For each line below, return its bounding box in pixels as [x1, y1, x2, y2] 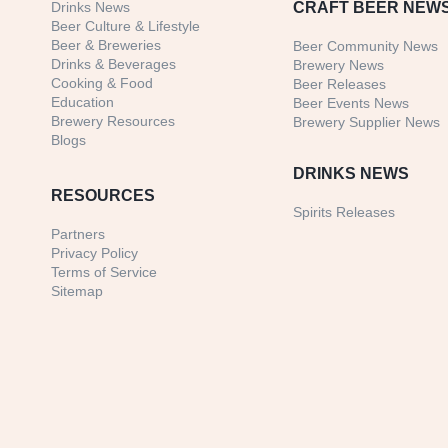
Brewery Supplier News [293, 114, 441, 131]
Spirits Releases [293, 204, 396, 221]
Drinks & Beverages [51, 56, 176, 73]
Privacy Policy [51, 245, 138, 262]
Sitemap [51, 283, 103, 300]
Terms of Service [51, 264, 157, 281]
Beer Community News [293, 38, 439, 55]
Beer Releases [293, 76, 387, 93]
